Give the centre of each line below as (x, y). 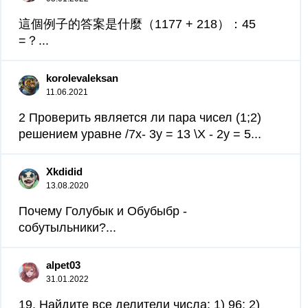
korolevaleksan (82, 78)
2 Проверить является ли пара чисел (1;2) (140, 118)
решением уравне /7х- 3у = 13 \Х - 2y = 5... (140, 134)
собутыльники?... (67, 228)
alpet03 (63, 265)
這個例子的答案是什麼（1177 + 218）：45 (137, 24)
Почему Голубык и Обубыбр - (103, 211)
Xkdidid (64, 172)
